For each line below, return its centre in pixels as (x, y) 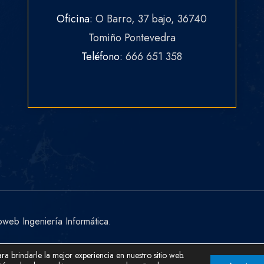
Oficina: (76, 19)
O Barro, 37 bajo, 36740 (151, 19)
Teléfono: (104, 57)
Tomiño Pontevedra (132, 38)
